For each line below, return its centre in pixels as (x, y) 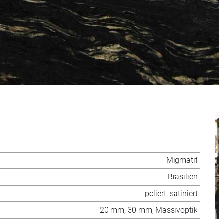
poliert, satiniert (171, 193)
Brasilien (183, 176)
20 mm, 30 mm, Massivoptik (149, 210)
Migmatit (182, 160)
